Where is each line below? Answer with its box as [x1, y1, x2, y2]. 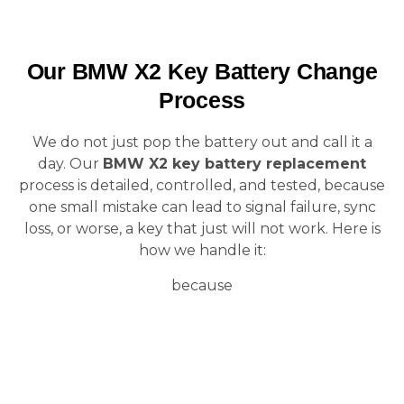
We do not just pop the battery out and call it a [32, 133, 372, 151]
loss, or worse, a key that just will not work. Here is [23, 220, 381, 237]
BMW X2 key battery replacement [103, 155, 366, 172]
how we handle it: [138, 242, 266, 259]
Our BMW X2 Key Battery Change [26, 59, 378, 84]
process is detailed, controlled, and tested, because [19, 177, 385, 194]
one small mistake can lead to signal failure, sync [28, 198, 376, 216]
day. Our [38, 155, 103, 172]
